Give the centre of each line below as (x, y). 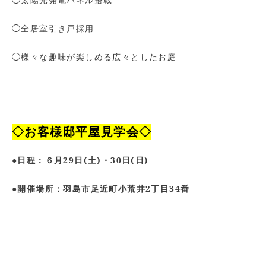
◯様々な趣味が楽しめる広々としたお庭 (94, 57)
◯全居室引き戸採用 (53, 28)
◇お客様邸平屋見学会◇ (82, 132)
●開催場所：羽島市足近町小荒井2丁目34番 (101, 189)
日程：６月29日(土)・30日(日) (83, 160)
